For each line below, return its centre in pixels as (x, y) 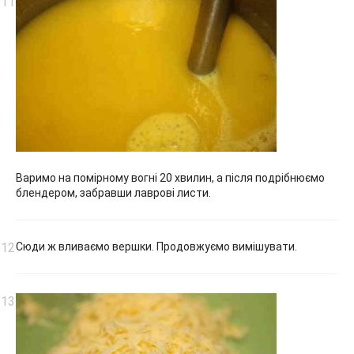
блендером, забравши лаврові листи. (113, 192)
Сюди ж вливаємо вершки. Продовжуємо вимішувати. (156, 246)
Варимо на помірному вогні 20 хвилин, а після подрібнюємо (170, 177)
